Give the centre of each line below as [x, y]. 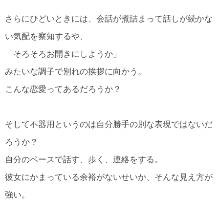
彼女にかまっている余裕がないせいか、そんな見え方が [109, 177]
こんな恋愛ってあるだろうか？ [63, 89]
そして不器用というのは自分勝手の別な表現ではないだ [109, 124]
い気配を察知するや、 [46, 36]
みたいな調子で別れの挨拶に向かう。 [76, 71]
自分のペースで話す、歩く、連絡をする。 [84, 160]
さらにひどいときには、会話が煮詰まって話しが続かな [109, 19]
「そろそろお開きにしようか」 [63, 54]
